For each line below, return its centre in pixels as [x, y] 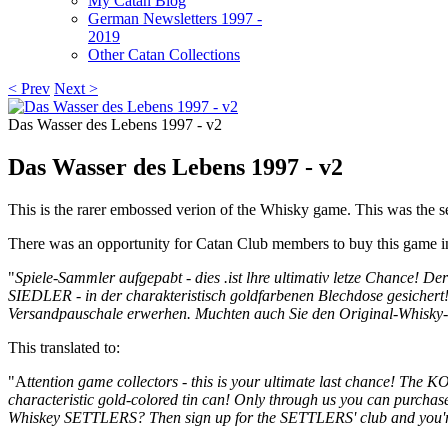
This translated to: [64, 347]
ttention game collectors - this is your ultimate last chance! [211, 381]
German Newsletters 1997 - [175, 18]
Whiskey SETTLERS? [76, 417]
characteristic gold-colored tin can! [119, 399]
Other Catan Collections [164, 54]
